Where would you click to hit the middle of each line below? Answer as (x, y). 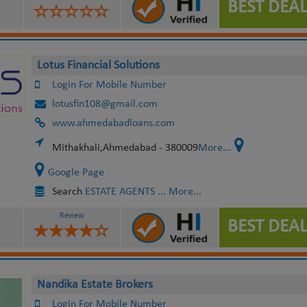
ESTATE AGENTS (120, 192)
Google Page (76, 173)
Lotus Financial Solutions (98, 65)
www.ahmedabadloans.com (113, 123)
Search (68, 192)
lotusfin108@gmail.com (105, 104)
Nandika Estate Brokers (95, 285)
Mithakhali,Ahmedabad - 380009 (125, 148)
